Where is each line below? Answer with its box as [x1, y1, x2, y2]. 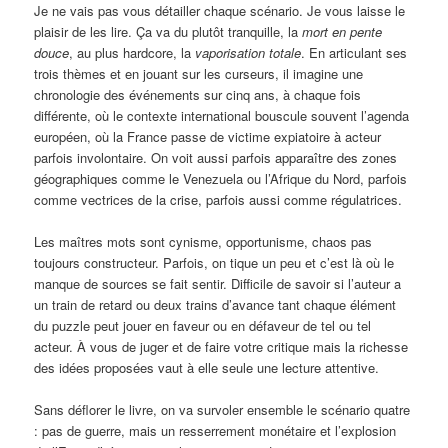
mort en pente [302, 21, 383, 41]
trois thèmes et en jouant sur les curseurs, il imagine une [34, 63, 364, 83]
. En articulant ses [301, 42, 408, 62]
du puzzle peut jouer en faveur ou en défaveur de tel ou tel [34, 315, 372, 335]
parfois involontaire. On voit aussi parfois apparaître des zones [34, 147, 398, 167]
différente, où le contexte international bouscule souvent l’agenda [34, 105, 410, 125]
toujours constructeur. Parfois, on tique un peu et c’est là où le [34, 252, 395, 272]
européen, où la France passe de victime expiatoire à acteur [34, 126, 382, 146]
